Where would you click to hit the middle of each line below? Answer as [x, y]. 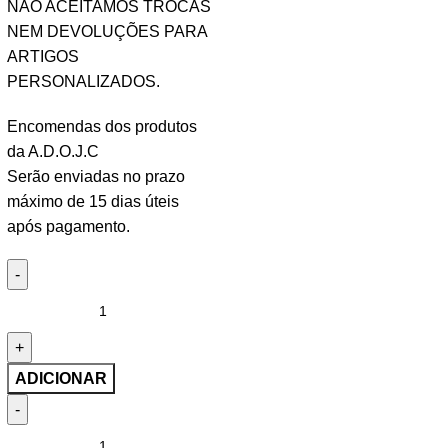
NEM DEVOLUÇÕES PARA [106, 31]
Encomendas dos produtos [101, 126]
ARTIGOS [42, 56]
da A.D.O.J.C [52, 151]
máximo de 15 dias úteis [92, 201]
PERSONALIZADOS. [83, 81]
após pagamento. [68, 226]
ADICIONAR [60, 378]
